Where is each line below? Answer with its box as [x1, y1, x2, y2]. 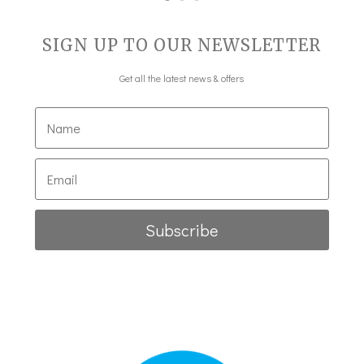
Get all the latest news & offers [119, 71, 245, 85]
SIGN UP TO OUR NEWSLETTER [42, 35, 322, 56]
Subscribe [145, 219, 219, 241]
